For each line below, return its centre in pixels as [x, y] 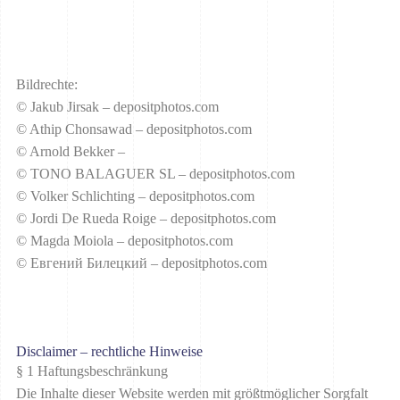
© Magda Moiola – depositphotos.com [125, 240]
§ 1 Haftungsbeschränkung [92, 371]
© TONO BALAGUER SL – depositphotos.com [155, 173]
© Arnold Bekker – [71, 151]
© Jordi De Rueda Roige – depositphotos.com [146, 218]
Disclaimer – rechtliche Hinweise [109, 351]
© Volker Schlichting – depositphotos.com [135, 196]
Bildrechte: [47, 84]
